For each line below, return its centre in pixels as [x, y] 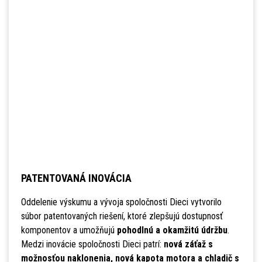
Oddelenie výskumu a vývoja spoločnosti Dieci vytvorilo [121, 202]
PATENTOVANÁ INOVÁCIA [76, 178]
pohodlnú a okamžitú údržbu [172, 230]
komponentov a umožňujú [69, 230]
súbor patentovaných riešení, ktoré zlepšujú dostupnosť [122, 216]
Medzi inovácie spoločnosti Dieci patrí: [92, 244]
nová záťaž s [188, 244]
